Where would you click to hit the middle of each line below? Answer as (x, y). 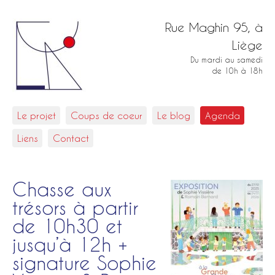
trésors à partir (75, 208)
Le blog (173, 115)
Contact (71, 138)
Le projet (36, 115)
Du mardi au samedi (227, 60)
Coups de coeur (106, 115)
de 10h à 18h (237, 71)
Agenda (222, 115)
